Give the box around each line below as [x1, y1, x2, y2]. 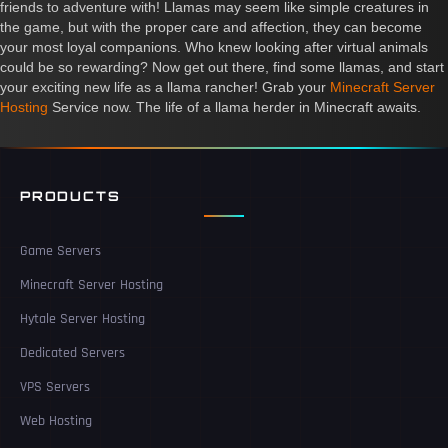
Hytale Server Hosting [20, 310, 145, 329]
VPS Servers [20, 378, 90, 397]
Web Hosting [20, 412, 92, 431]
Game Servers [20, 242, 101, 261]
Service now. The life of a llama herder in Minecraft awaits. [48, 99, 421, 116]
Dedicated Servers [20, 344, 125, 363]
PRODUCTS [20, 188, 121, 205]
